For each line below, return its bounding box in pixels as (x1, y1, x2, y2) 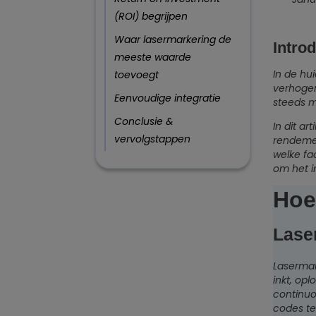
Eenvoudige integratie (114, 91, 221, 105)
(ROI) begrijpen (114, 9, 188, 23)
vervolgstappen (114, 132, 190, 146)
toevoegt (114, 68, 159, 82)
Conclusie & (114, 114, 174, 128)
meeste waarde (114, 50, 191, 64)
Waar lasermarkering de (114, 32, 231, 47)
